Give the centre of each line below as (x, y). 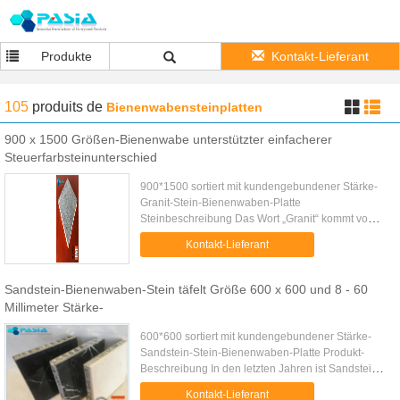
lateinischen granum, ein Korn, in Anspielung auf (258, 235)
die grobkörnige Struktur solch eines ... (233, 251)
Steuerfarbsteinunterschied (81, 157)
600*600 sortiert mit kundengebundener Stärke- (256, 337)
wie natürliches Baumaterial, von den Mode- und (258, 385)
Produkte (66, 56)
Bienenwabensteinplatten (184, 107)
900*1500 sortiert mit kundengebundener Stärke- (259, 187)
